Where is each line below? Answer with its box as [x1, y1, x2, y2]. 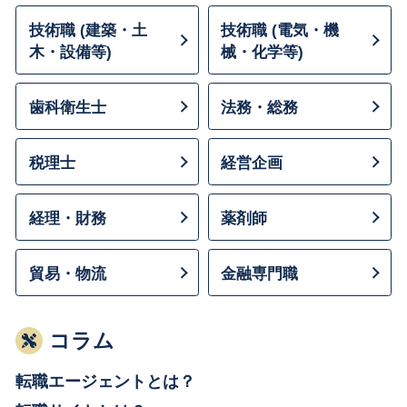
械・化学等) [221, 43, 304, 62]
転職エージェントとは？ [15, 371, 196, 391]
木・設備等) [29, 43, 112, 62]
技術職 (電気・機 [221, 21, 340, 40]
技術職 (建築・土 [29, 21, 147, 40]
